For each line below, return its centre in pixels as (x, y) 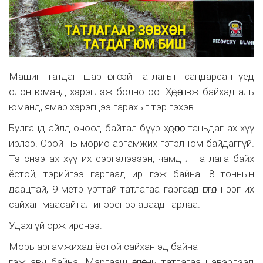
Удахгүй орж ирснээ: (55, 226)
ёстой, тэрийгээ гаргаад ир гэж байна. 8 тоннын (131, 174)
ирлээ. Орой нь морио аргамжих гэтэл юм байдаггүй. (131, 144)
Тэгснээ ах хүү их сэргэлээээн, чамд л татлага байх (131, 159)
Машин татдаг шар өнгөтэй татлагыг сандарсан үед (131, 77)
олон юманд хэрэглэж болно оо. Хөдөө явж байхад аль (131, 92)
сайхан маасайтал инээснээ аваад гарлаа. (104, 205)
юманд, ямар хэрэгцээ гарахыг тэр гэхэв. (102, 107)
